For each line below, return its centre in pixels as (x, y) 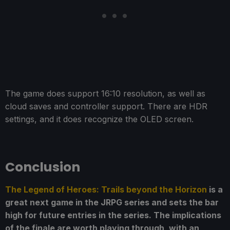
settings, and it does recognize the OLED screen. (99, 119)
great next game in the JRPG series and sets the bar (112, 203)
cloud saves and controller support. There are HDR (106, 107)
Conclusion (43, 167)
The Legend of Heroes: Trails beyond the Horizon (106, 190)
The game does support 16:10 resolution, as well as (105, 94)
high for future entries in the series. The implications (113, 215)
